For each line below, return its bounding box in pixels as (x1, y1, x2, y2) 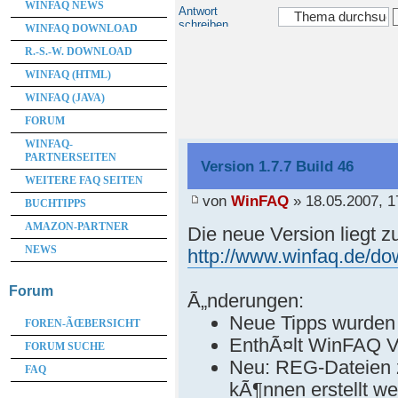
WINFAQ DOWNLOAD (25, 21, 138, 35)
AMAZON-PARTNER (25, 219, 129, 233)
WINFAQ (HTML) (25, 68, 111, 81)
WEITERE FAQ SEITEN (25, 173, 143, 187)
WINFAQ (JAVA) (25, 91, 105, 104)
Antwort (178, 4, 218, 18)
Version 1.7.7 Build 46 (201, 156, 354, 175)
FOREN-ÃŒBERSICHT (25, 316, 140, 330)
